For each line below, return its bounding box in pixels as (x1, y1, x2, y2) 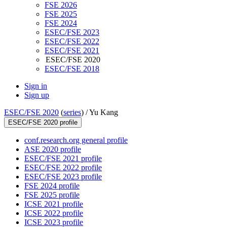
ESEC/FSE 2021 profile (24, 154, 102, 163)
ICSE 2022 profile (24, 209, 83, 218)
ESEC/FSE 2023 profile (24, 172, 102, 181)
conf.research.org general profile (24, 136, 128, 145)
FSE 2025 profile (24, 191, 80, 200)
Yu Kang (89, 108, 118, 117)
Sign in (24, 82, 47, 91)
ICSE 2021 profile (24, 200, 83, 209)
